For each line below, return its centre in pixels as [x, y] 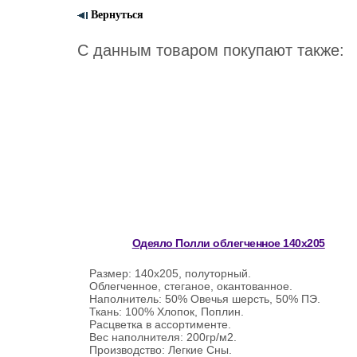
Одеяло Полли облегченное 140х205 [228, 243]
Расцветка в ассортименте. [160, 324]
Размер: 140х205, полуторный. [170, 273]
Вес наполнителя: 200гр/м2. [163, 337]
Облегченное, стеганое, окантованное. [191, 286]
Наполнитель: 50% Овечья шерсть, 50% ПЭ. [205, 299]
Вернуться [116, 15]
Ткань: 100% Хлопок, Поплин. [167, 312]
